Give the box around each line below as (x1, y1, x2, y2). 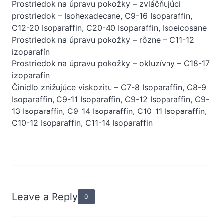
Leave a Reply (12, 190, 78, 203)
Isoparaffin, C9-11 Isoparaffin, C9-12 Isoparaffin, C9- (12, 94, 209, 104)
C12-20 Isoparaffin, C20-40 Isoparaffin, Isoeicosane (12, 22, 207, 33)
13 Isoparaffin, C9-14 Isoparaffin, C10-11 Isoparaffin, (12, 106, 207, 116)
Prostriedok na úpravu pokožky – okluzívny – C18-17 (12, 58, 210, 68)
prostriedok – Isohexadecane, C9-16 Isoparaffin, (12, 10, 192, 21)
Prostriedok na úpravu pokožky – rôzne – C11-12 (12, 34, 194, 45)
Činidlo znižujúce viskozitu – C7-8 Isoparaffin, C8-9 (12, 82, 206, 92)
